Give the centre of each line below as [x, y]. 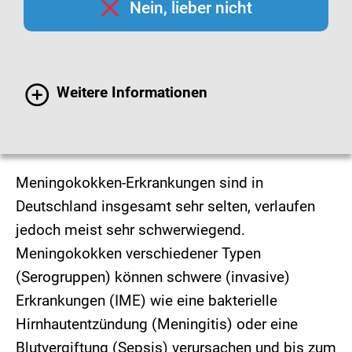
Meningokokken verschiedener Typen [138, 253]
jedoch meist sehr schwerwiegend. [130, 229]
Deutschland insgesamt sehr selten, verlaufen [165, 206]
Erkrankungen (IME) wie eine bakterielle [147, 300]
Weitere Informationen [132, 92]
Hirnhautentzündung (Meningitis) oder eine [157, 324]
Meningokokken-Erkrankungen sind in [139, 182]
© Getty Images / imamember [98, 134]
